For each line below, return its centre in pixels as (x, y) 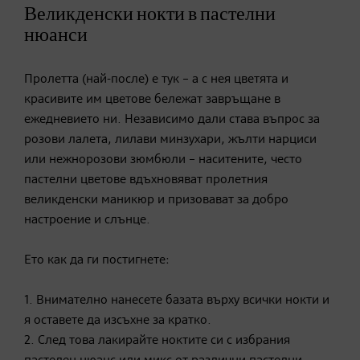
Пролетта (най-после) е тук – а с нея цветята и (156, 79)
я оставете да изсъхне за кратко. (118, 320)
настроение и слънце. (87, 220)
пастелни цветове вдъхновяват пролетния (146, 180)
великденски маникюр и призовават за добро (156, 200)
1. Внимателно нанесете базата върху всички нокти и (177, 300)
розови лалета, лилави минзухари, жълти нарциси (170, 139)
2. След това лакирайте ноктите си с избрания (157, 340)
